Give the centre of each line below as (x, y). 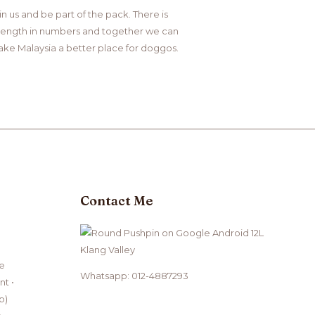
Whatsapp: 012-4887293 (134, 275)
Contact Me (116, 201)
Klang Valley (107, 249)
